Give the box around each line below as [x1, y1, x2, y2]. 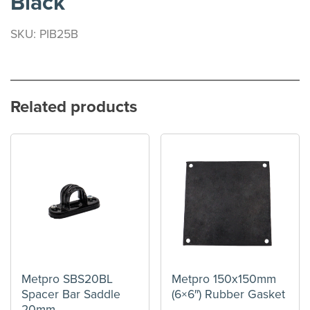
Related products [10, 97, 137, 118]
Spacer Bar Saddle [21, 286, 120, 302]
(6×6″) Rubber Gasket [172, 286, 286, 302]
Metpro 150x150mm [172, 271, 277, 286]
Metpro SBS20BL [21, 271, 113, 286]
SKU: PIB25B [10, 27, 78, 42]
